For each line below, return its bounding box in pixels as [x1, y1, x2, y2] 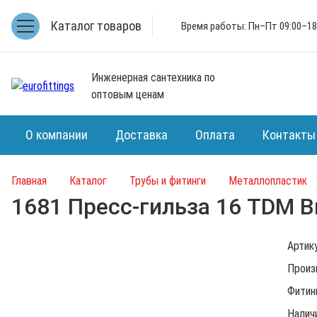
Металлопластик [229, 174, 307, 188]
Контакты [263, 127, 316, 142]
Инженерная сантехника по [91, 71, 215, 84]
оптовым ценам [91, 88, 164, 101]
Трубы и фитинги [129, 174, 206, 188]
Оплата [195, 127, 235, 142]
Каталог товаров [51, 18, 142, 33]
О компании [25, 127, 88, 142]
